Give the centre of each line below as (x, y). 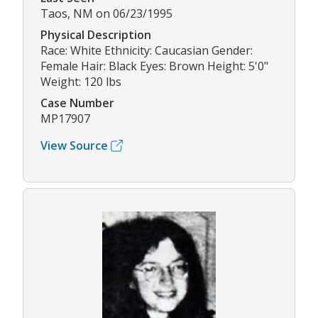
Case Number (77, 103)
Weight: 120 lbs (81, 82)
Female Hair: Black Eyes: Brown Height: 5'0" (154, 66)
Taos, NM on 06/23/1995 (106, 14)
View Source (74, 146)
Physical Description (96, 35)
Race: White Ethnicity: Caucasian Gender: (147, 51)
